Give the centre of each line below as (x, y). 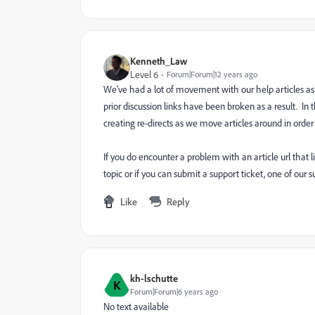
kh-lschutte (154, 278)
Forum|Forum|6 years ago (174, 291)
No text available (136, 306)
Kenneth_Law (159, 61)
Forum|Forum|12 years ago (212, 74)
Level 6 (144, 74)
